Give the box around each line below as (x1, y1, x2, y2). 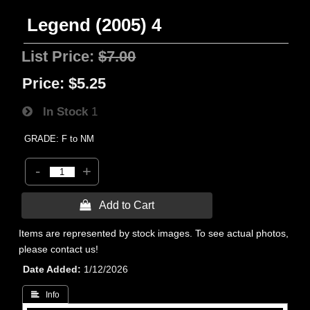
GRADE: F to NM (24, 134, 95, 144)
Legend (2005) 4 (27, 15, 162, 35)
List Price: (21, 48, 99, 65)
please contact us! (19, 244, 99, 255)
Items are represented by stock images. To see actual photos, (19, 228, 289, 239)
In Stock (33, 104, 89, 118)
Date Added (23, 264, 78, 275)
